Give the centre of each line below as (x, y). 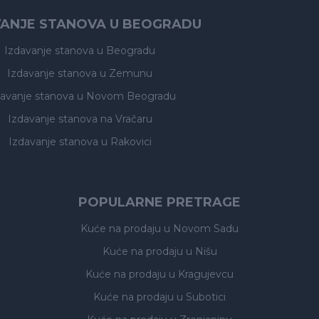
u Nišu (201, 251)
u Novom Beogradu (126, 96)
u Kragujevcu (201, 274)
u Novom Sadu (201, 229)
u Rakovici (126, 142)
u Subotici (201, 297)
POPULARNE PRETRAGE (159, 202)
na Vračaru (126, 119)
